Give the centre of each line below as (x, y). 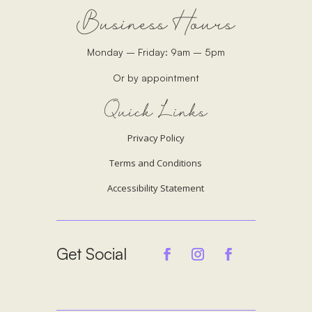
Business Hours (156, 27)
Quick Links (156, 115)
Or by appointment (156, 77)
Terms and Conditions (156, 163)
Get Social (91, 253)
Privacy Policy (156, 138)
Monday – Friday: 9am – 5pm (156, 52)
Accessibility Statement (156, 188)
